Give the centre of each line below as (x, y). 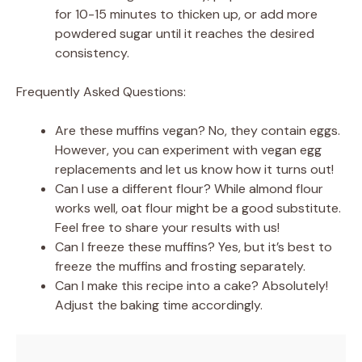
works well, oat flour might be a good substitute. (198, 208)
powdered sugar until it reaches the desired (185, 34)
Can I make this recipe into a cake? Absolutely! (192, 286)
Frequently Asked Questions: (101, 92)
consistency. (92, 53)
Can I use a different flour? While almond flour (189, 189)
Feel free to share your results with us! (167, 227)
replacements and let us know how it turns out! (194, 169)
